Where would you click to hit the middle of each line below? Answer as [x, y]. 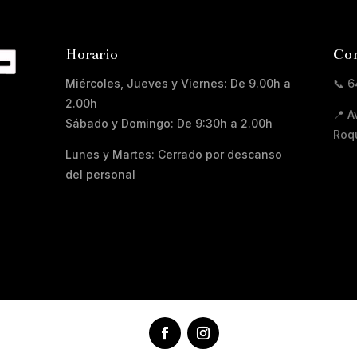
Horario [92, 54]
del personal [101, 174]
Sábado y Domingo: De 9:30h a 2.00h [169, 123]
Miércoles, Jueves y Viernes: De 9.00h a [178, 83]
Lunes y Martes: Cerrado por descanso [174, 154]
